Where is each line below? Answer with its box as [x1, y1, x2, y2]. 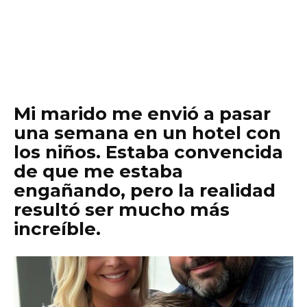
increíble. [14, 218, 101, 240]
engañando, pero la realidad [14, 180, 275, 201]
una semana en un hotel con [14, 122, 281, 144]
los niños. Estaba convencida [14, 141, 283, 163]
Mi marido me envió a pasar [14, 103, 271, 125]
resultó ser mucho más [14, 199, 230, 221]
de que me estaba [14, 160, 183, 182]
